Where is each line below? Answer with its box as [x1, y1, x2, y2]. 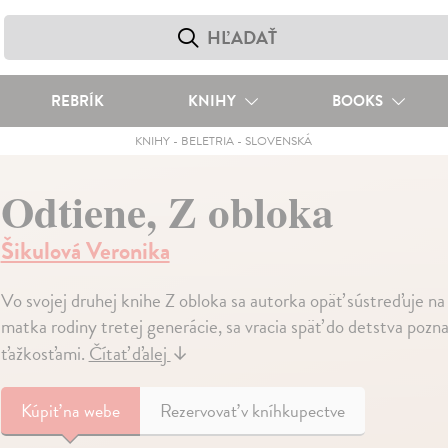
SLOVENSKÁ [245, 132, 313, 150]
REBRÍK [50, 90, 104, 112]
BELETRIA [181, 132, 235, 150]
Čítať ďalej [88, 339, 171, 368]
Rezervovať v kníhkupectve [159, 397, 345, 424]
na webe [62, 397, 120, 424]
